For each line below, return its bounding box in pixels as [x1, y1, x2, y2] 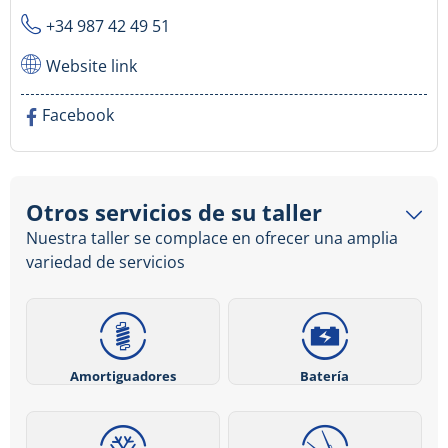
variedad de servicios [26, 251, 185, 274]
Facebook [42, 104, 114, 127]
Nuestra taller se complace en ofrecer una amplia [26, 227, 398, 250]
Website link [46, 55, 137, 78]
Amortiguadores [70, 366, 177, 385]
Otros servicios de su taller [26, 197, 322, 229]
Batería [300, 366, 350, 385]
